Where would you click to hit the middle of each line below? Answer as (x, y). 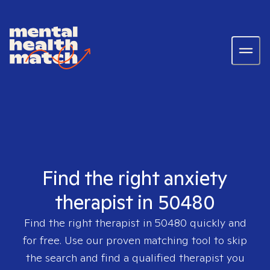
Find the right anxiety (135, 178)
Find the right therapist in (89, 223)
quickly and (216, 223)
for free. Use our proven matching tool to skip (135, 240)
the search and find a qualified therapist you (135, 258)
